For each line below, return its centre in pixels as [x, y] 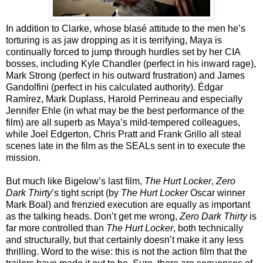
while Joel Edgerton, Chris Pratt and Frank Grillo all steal [124, 134]
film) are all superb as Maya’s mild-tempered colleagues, [123, 122]
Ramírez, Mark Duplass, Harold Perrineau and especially [124, 99]
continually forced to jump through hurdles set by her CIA [123, 52]
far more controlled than [56, 228]
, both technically [208, 228]
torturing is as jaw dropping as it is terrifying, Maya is [114, 40]
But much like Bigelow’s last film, [75, 181]
